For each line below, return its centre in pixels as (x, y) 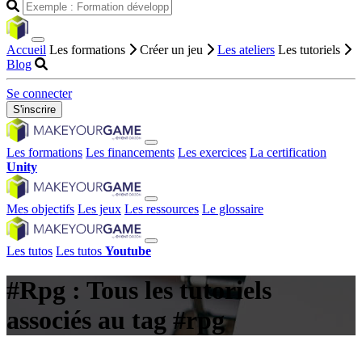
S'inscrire (34, 109)
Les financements (130, 152)
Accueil (26, 50)
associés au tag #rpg (116, 320)
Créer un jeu (173, 50)
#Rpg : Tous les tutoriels (139, 290)
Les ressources (162, 209)
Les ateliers (246, 50)
